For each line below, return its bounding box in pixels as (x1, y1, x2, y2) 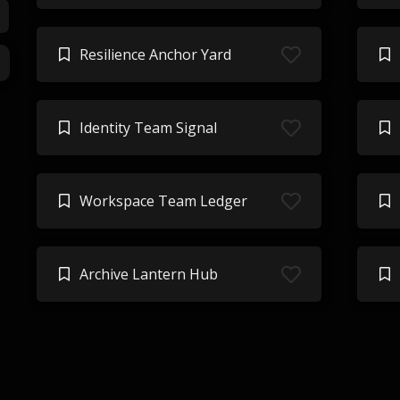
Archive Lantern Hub (79, 264, 218, 284)
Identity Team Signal (79, 118, 217, 137)
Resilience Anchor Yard (79, 45, 231, 64)
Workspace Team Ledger (79, 191, 247, 211)
